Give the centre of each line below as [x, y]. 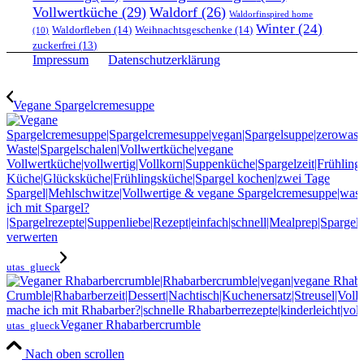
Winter [276, 28]
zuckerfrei [55, 45]
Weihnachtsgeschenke [184, 29]
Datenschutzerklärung [165, 59]
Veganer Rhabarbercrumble [130, 324]
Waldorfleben [82, 29]
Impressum [61, 59]
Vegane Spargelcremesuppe [84, 105]
